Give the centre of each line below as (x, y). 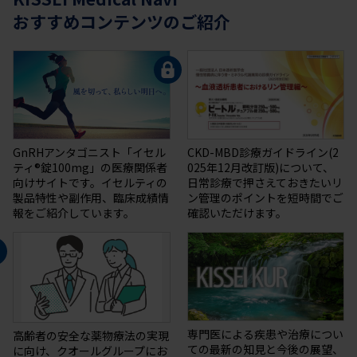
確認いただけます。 (237, 212)
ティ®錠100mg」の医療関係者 (90, 167)
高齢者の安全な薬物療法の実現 (91, 335)
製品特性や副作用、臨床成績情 (91, 197)
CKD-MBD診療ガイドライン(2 (263, 152)
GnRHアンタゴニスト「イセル (89, 152)
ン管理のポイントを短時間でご (265, 197)
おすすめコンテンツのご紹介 (122, 21)
